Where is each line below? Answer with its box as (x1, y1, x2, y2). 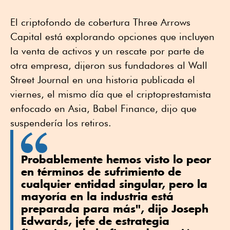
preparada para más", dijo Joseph (21, 201, 208, 215)
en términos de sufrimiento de (21, 164, 181, 178)
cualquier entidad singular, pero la (21, 177, 207, 190)
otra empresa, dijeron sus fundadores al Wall (10, 59, 207, 71)
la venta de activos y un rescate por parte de (10, 45, 204, 56)
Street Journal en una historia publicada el (10, 73, 195, 85)
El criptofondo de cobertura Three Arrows (10, 16, 190, 28)
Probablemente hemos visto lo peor (21, 152, 211, 166)
